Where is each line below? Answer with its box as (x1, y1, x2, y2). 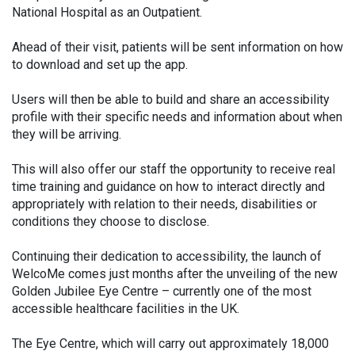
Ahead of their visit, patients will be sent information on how (12, 39, 343, 55)
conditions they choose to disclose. (12, 213, 209, 229)
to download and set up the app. (12, 56, 188, 72)
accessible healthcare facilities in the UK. (12, 300, 239, 316)
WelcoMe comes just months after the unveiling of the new (12, 265, 338, 281)
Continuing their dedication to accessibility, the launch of (12, 248, 322, 264)
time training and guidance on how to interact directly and (12, 178, 325, 194)
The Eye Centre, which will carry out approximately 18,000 (12, 335, 329, 351)
